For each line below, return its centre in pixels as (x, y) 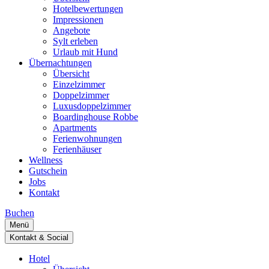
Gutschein (48, 171)
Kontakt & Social (39, 238)
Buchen (20, 213)
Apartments (75, 128)
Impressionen (78, 20)
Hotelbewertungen (88, 9)
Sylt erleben (75, 41)
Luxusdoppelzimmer (92, 106)
